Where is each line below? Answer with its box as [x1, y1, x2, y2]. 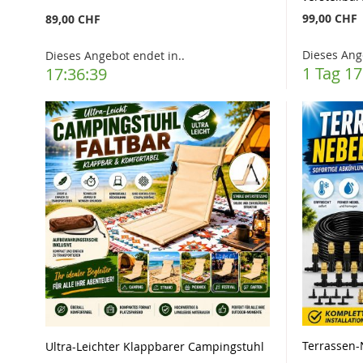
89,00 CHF [45, 11, 100, 28]
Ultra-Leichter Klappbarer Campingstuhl [45, 338, 264, 354]
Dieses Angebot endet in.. [45, 48, 185, 64]
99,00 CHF [302, 11, 358, 27]
